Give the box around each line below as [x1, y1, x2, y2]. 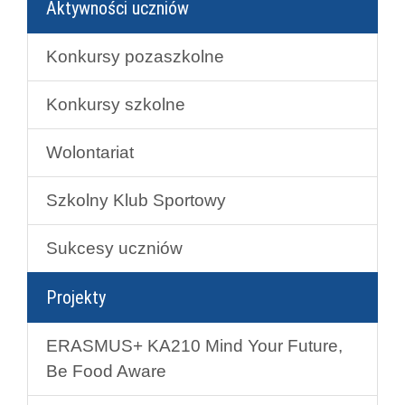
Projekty [46, 287, 106, 309]
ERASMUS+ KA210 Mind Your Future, [46, 336, 343, 356]
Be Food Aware [46, 362, 166, 381]
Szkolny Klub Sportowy [46, 191, 226, 211]
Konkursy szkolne [46, 95, 185, 115]
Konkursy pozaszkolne [46, 47, 224, 67]
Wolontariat [46, 143, 134, 163]
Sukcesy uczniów [46, 239, 183, 259]
